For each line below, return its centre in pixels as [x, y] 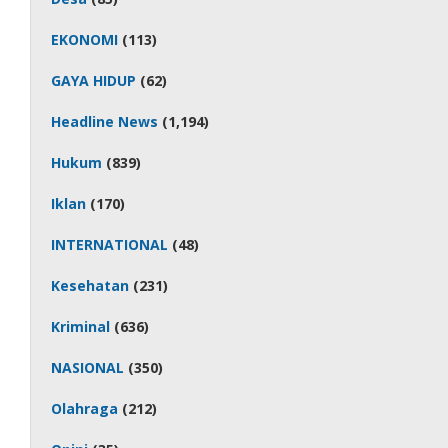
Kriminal [81, 326]
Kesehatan [90, 285]
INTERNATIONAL [110, 244]
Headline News [105, 121]
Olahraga [85, 408]
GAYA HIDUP [94, 80]
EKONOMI [85, 39]
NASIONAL [88, 367]
